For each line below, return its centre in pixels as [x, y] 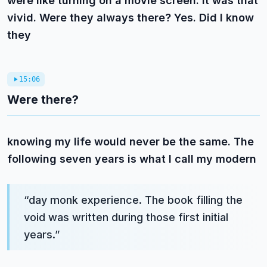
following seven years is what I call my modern [132, 159]
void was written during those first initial [126, 217]
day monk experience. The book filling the [136, 200]
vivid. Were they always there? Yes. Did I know [131, 18]
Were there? [43, 100]
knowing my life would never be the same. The [131, 142]
